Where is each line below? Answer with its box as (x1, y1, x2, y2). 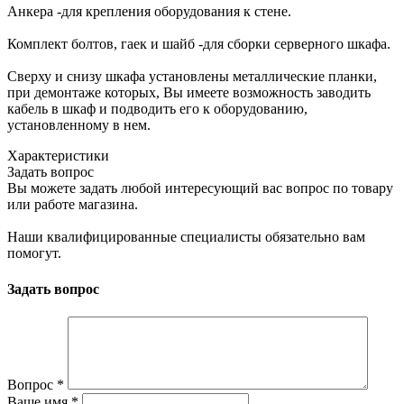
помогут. (7, 245, 61, 262)
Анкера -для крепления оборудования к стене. (7, 4, 291, 20)
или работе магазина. (7, 197, 138, 213)
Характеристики (7, 148, 109, 164)
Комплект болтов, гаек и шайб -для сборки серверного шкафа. (7, 36, 390, 52)
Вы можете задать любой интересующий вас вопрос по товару (7, 180, 393, 197)
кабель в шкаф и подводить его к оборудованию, (7, 101, 308, 117)
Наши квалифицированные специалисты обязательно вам (7, 229, 365, 245)
